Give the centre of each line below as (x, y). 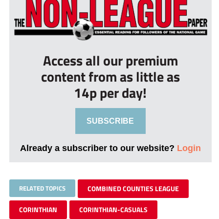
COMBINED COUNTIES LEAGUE (133, 189)
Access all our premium (110, 61)
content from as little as (110, 77)
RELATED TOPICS (42, 188)
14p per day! (110, 93)
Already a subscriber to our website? (98, 148)
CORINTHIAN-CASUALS (113, 210)
